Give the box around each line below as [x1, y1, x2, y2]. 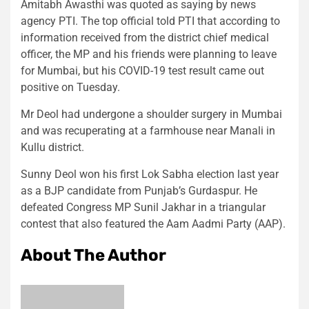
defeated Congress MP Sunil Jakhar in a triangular [21, 201, 266, 215]
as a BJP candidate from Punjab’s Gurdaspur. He [21, 184, 257, 198]
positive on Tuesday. [21, 81, 120, 94]
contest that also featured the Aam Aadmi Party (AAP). [21, 217, 286, 231]
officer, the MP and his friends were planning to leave [21, 48, 277, 61]
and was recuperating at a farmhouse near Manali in [21, 124, 275, 138]
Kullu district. [21, 141, 84, 154]
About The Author [21, 246, 166, 266]
